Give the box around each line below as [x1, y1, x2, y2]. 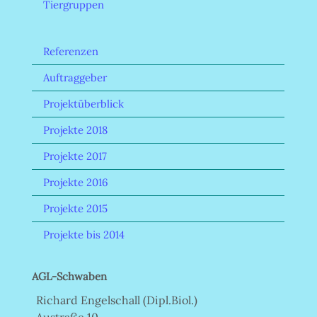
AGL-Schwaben [32, 269, 107, 283]
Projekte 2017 [43, 149, 107, 163]
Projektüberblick [43, 96, 124, 110]
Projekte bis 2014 [43, 227, 125, 241]
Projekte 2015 [43, 201, 108, 215]
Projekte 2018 [43, 122, 108, 137]
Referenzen [43, 44, 98, 58]
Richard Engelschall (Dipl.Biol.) [36, 292, 197, 307]
